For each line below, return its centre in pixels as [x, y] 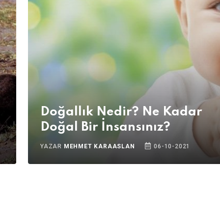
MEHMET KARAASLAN [99, 146]
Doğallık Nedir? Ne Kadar [121, 112]
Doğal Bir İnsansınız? [105, 127]
